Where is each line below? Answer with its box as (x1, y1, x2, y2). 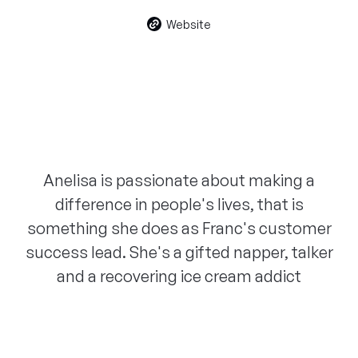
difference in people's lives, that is (54, 194, 304, 215)
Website (166, 17, 211, 31)
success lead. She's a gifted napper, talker (25, 242, 333, 263)
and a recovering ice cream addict (57, 266, 301, 287)
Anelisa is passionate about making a (43, 170, 315, 191)
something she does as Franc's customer (26, 218, 332, 239)
